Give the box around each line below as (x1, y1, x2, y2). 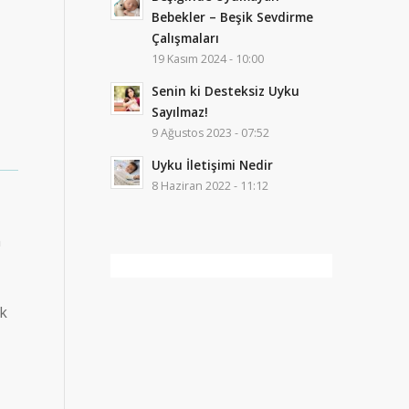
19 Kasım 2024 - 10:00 (152, 51, 265, 67)
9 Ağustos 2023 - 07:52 (152, 125, 270, 141)
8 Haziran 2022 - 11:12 (152, 178, 269, 194)
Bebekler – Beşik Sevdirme (152, 8, 314, 26)
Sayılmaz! (152, 103, 209, 121)
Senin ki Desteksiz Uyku (152, 82, 300, 100)
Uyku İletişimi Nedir (152, 156, 274, 173)
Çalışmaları (152, 29, 220, 47)
